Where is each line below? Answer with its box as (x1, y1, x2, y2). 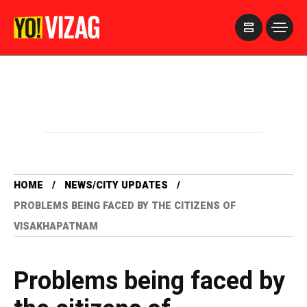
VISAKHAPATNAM (14, 219, 98, 234)
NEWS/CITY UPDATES (64, 178, 168, 193)
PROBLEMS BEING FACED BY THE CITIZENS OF (14, 199, 236, 213)
